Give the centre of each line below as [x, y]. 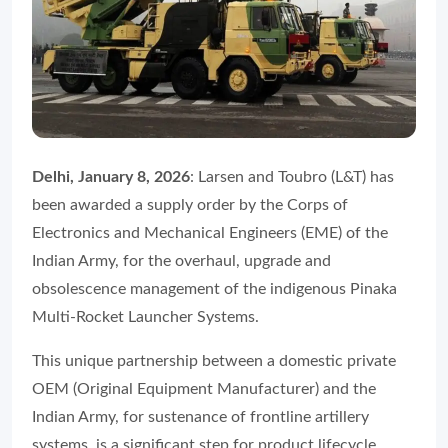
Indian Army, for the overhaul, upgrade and [181, 260]
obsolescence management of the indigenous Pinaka [214, 288]
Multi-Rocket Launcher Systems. [145, 316]
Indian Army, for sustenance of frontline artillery [200, 416]
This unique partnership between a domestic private [214, 360]
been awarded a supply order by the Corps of [190, 204]
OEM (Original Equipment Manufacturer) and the [204, 388]
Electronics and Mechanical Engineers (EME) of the [210, 232]
